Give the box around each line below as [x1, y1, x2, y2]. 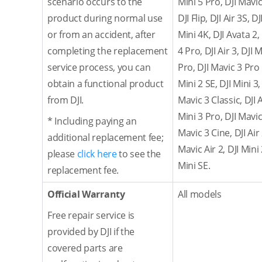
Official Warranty [47, 188, 125, 201]
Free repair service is [47, 209, 135, 222]
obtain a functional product [47, 77, 164, 90]
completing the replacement [47, 44, 168, 57]
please [47, 147, 75, 160]
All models [178, 188, 222, 201]
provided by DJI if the [47, 225, 135, 238]
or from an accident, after [47, 28, 156, 41]
